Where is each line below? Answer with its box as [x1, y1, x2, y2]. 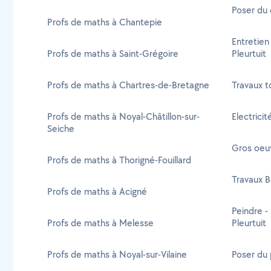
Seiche [47, 122, 74, 135]
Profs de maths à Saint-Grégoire [47, 47, 178, 60]
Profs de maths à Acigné [47, 185, 147, 198]
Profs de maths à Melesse [47, 217, 154, 229]
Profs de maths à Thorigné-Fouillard [47, 154, 191, 166]
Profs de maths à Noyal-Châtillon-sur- [47, 110, 200, 123]
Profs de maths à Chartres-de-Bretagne [47, 79, 209, 91]
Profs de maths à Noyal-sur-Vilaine [47, 248, 187, 261]
